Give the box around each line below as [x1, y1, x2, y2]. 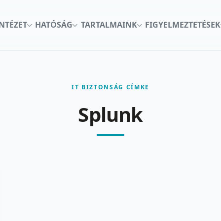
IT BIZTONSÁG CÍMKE [71, 82, 150, 91]
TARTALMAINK [80, 19, 137, 31]
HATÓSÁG [35, 19, 73, 31]
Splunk [78, 100, 143, 128]
